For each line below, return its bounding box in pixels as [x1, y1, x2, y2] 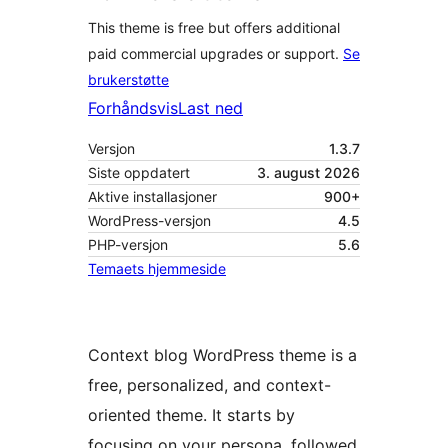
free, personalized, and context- [88, 375, 331, 396]
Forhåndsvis [88, 98, 178, 119]
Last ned [178, 98, 243, 119]
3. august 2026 [257, 164, 360, 182]
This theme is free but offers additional [88, 19, 340, 37]
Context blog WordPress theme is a [88, 345, 357, 366]
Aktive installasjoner [88, 188, 217, 206]
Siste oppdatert [88, 164, 190, 182]
